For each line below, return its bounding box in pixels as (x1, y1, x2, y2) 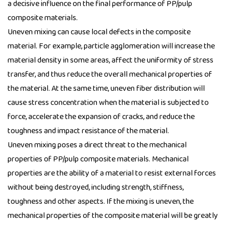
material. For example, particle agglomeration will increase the (8, 40, 215, 53)
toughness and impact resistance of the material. (8, 125, 169, 138)
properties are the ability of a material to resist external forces (8, 167, 216, 180)
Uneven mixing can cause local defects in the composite (8, 26, 191, 39)
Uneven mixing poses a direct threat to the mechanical (8, 139, 187, 152)
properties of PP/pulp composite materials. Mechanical (8, 153, 189, 166)
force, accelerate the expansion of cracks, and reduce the (8, 110, 195, 124)
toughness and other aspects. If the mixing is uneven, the (8, 195, 194, 208)
